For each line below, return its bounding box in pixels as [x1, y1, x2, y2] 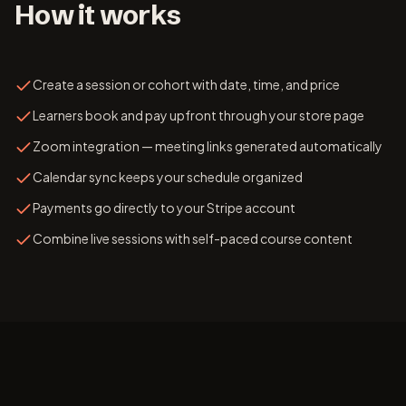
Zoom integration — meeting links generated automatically [33, 138, 382, 154]
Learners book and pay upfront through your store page [33, 107, 364, 123]
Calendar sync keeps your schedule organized [33, 169, 303, 185]
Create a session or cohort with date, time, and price [33, 76, 340, 92]
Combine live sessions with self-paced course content [33, 230, 353, 246]
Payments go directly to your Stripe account [33, 199, 295, 216]
